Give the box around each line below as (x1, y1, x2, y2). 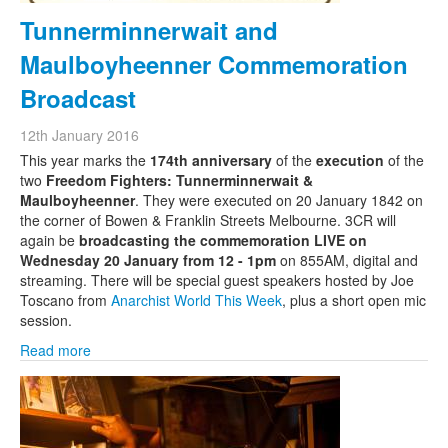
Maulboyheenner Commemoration (20, 47, 408, 81)
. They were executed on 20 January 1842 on (135, 190, 423, 210)
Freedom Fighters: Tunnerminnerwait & (42, 170, 313, 190)
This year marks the (20, 150, 150, 170)
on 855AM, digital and (276, 250, 418, 270)
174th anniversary (150, 150, 276, 170)
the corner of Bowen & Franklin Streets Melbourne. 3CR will (20, 210, 396, 230)
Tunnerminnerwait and (20, 13, 278, 47)
